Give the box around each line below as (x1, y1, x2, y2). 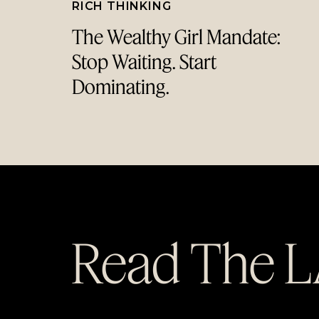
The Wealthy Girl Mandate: (72, 24, 281, 48)
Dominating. (72, 74, 169, 98)
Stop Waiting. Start (72, 49, 216, 73)
